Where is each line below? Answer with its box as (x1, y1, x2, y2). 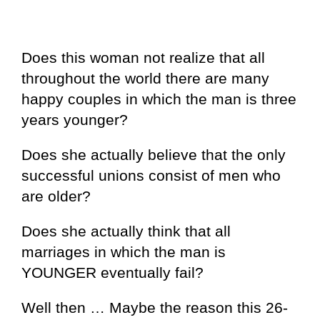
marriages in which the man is (21, 243, 226, 260)
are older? (21, 187, 91, 204)
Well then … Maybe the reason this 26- (21, 299, 288, 316)
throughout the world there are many (21, 69, 269, 86)
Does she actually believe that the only (21, 146, 286, 163)
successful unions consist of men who (21, 166, 281, 184)
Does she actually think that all (21, 222, 231, 239)
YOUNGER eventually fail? (21, 264, 204, 281)
